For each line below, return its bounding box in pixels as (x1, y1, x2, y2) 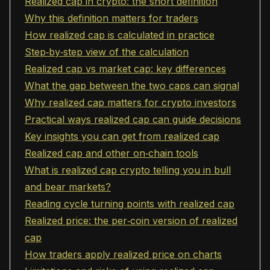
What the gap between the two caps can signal (25, 80, 239, 92)
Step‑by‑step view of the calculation (25, 46, 189, 58)
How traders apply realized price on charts (25, 248, 222, 260)
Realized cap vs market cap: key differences (25, 63, 226, 75)
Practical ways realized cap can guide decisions (25, 113, 241, 125)
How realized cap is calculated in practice (25, 29, 215, 41)
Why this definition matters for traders (25, 12, 198, 24)
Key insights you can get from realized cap (25, 130, 219, 142)
